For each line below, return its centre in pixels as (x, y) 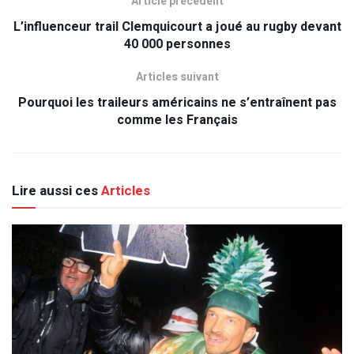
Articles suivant (177, 77)
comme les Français (177, 120)
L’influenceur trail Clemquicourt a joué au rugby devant (177, 26)
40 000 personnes (177, 44)
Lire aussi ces (55, 190)
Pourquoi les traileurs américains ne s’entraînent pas (177, 102)
